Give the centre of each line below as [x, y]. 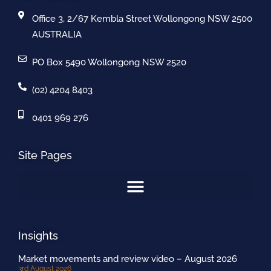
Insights [38, 236]
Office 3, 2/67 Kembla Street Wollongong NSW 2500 [142, 19]
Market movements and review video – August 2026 [128, 259]
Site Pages [45, 155]
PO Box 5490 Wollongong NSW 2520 [109, 63]
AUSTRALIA [57, 35]
